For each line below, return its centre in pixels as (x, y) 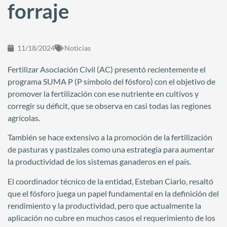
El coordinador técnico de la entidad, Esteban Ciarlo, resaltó (110, 181)
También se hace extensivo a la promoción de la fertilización (110, 137)
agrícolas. (24, 118)
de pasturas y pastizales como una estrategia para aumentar (111, 149)
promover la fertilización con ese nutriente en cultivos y (103, 93)
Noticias (78, 48)
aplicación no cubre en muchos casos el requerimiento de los (111, 217)
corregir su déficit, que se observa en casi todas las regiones (109, 106)
